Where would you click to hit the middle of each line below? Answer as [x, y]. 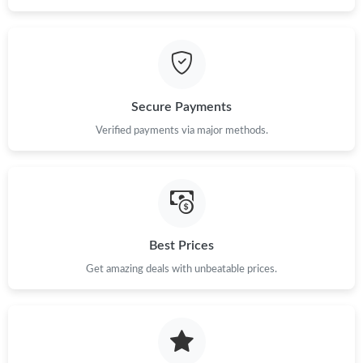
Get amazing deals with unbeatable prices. [181, 269]
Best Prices [181, 246]
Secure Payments [181, 107]
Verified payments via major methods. [181, 130]
